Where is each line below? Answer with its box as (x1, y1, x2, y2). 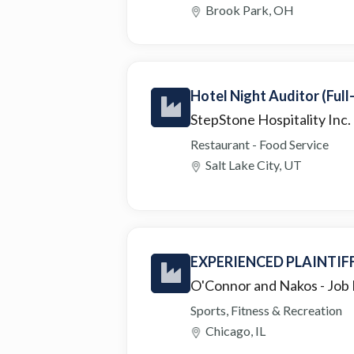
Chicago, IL (205, 322, 265, 338)
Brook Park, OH (205, 2, 294, 17)
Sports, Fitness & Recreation (190, 302, 342, 318)
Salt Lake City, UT (205, 156, 302, 172)
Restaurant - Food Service (190, 136, 329, 152)
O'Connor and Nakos (190, 276, 320, 294)
